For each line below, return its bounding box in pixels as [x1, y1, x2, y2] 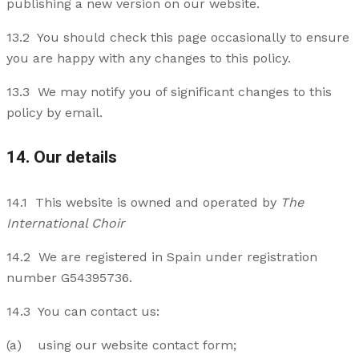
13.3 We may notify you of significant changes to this [6, 84, 332, 100]
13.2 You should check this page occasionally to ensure [6, 30, 349, 46]
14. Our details [6, 145, 117, 171]
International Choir [6, 216, 125, 232]
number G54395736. [6, 270, 132, 286]
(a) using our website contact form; [6, 337, 236, 353]
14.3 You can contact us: [6, 304, 159, 320]
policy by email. [6, 105, 103, 121]
